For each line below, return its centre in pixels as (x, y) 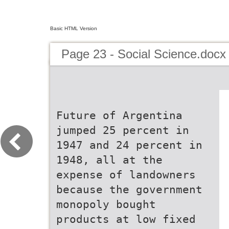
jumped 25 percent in (123, 130)
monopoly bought (106, 204)
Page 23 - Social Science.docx (144, 54)
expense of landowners (126, 175)
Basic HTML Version (74, 28)
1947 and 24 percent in (129, 145)
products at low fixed (126, 219)
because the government (129, 189)
